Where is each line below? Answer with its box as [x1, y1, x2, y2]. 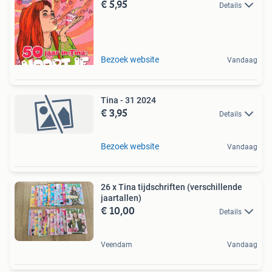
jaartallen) [101, 193, 141, 203]
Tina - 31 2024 [101, 95, 156, 105]
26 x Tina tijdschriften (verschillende [101, 182, 242, 192]
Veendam [101, 240, 132, 250]
